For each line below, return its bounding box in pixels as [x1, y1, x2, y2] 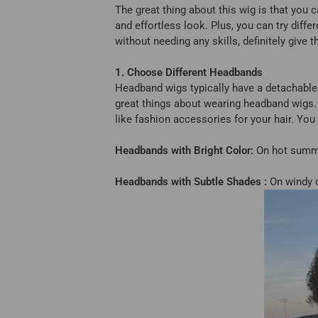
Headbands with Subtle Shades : [115, 175, 267, 188]
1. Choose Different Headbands [115, 66, 263, 79]
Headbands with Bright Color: [115, 144, 253, 157]
